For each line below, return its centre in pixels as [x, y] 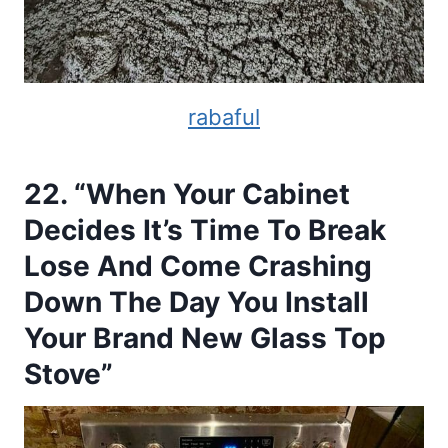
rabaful [224, 116]
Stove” [68, 373]
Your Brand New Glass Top [205, 337]
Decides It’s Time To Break [205, 229]
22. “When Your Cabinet [187, 193]
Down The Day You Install [196, 301]
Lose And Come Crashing [198, 265]
